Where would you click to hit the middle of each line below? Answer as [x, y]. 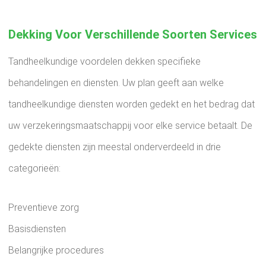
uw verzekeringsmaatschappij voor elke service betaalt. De [130, 126]
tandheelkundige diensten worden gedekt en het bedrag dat [132, 104]
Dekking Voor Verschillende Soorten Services [133, 34]
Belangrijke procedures [56, 250]
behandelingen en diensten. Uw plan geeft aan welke [116, 83]
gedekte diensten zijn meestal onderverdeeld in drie [115, 147]
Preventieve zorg [44, 208]
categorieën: [34, 168]
